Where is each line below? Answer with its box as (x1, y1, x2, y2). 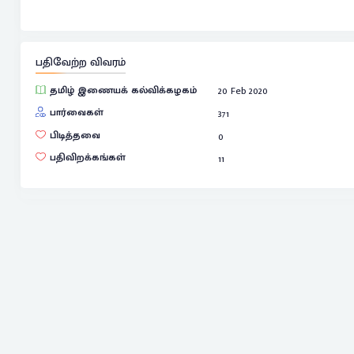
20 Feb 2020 (218, 82, 269, 100)
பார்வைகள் (49, 104, 104, 121)
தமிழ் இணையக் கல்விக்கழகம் (49, 81, 197, 99)
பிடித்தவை (49, 126, 100, 144)
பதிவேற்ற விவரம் (35, 53, 126, 73)
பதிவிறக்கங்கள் (49, 149, 126, 166)
